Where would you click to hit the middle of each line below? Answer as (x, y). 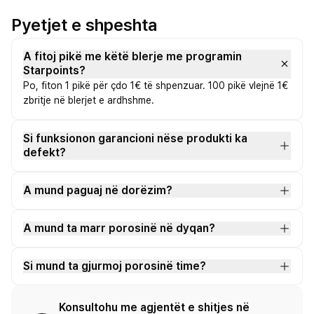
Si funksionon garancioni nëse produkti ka (135, 138)
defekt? (45, 152)
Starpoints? (54, 70)
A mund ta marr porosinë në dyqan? (119, 228)
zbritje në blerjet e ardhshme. (89, 100)
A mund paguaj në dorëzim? (98, 190)
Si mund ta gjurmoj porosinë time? (115, 266)
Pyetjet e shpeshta (84, 25)
